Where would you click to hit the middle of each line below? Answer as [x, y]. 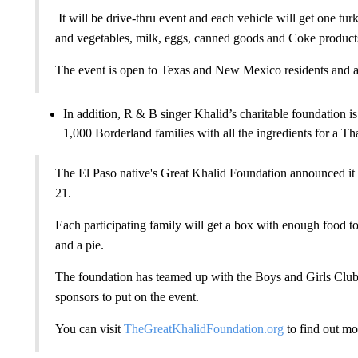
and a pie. [79, 245]
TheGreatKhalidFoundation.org [203, 328]
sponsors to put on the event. [127, 296]
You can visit [89, 328]
